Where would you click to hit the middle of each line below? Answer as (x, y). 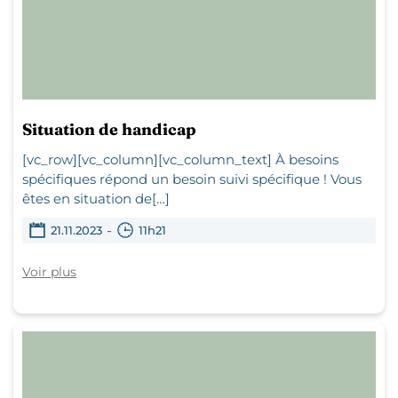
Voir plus (49, 271)
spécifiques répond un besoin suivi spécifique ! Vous (192, 179)
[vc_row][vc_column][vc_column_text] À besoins (180, 159)
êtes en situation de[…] (96, 198)
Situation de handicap (109, 129)
